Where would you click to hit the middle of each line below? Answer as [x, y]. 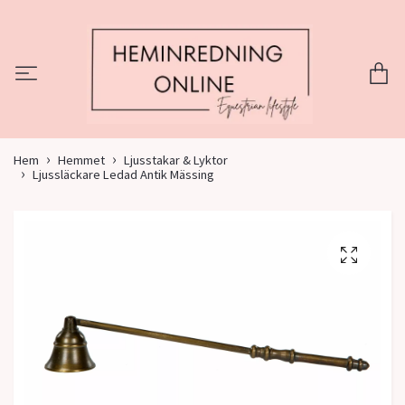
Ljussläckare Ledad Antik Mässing [123, 175]
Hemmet [81, 160]
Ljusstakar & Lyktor [176, 160]
